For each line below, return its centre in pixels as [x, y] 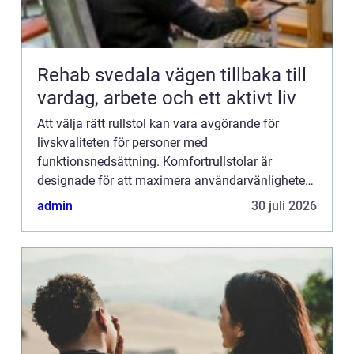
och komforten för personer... [117, 199]
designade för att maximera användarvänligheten [175, 180]
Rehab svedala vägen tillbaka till [101, 75]
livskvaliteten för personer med [122, 142]
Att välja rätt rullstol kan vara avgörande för [158, 123]
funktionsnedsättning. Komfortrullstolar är [154, 161]
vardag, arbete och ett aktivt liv [167, 98]
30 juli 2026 [284, 205]
